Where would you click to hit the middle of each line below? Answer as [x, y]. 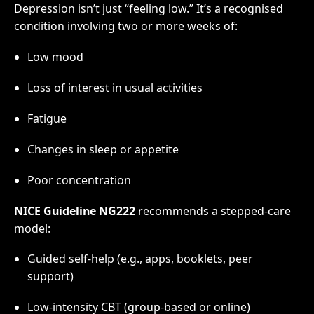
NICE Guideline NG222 [74, 211]
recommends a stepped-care [213, 211]
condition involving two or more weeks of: [125, 26]
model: [32, 228]
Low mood [55, 57]
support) [50, 277]
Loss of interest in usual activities [115, 88]
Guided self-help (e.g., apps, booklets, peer [140, 259]
